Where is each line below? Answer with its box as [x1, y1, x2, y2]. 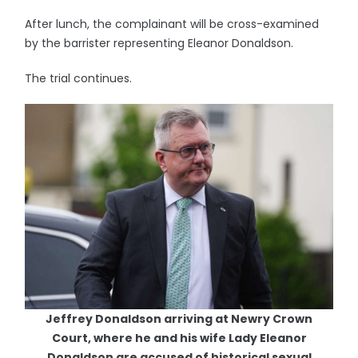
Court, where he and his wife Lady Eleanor [51, 329, 307, 346]
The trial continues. [25, 70, 133, 86]
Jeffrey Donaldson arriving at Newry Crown [46, 310, 312, 327]
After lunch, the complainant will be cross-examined [25, 16, 320, 32]
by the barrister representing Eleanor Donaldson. [25, 35, 294, 51]
